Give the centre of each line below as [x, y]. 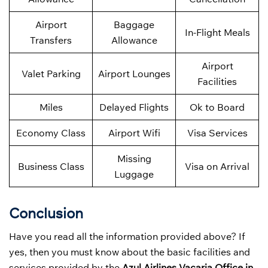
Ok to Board [217, 107]
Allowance [134, 40]
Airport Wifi [134, 133]
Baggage [134, 24]
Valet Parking [51, 73]
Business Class [51, 166]
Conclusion [46, 213]
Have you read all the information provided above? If [127, 236]
